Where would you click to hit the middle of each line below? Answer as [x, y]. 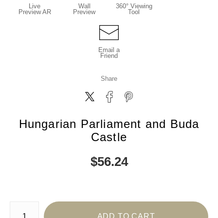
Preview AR [35, 12]
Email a [109, 50]
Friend [109, 55]
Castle [109, 137]
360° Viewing [134, 6]
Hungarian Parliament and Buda [109, 124]
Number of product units [41, 204]
